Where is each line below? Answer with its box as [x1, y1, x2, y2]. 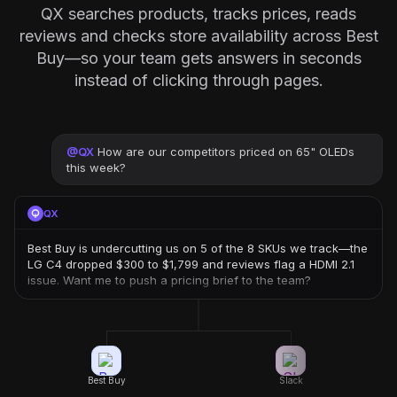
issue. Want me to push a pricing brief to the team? [27, 273, 311, 287]
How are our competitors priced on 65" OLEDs [97, 144, 354, 159]
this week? [66, 160, 126, 175]
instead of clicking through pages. [74, 71, 323, 90]
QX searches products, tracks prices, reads [41, 4, 356, 23]
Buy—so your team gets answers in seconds [35, 49, 362, 67]
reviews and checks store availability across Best [19, 27, 378, 45]
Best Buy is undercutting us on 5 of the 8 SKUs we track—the [27, 241, 368, 255]
